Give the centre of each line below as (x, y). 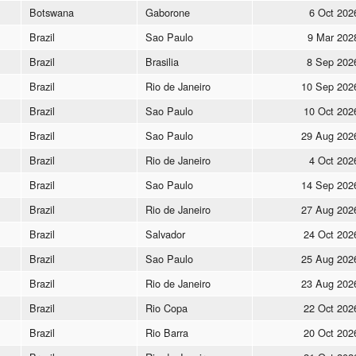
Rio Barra (167, 332)
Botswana (52, 12)
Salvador (165, 234)
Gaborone (168, 12)
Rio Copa (166, 308)
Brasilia (162, 61)
